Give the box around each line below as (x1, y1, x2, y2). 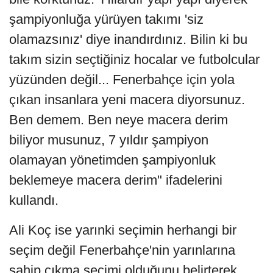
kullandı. (9, 192, 58, 208)
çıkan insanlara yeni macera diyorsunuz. (9, 91, 245, 107)
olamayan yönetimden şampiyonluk (9, 152, 216, 168)
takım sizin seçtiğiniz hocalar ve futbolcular (9, 51, 260, 67)
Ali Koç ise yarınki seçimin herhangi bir (9, 222, 236, 238)
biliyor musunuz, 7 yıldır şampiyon (9, 132, 208, 147)
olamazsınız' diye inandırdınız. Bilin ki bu (9, 31, 247, 47)
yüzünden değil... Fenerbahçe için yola (9, 71, 235, 87)
